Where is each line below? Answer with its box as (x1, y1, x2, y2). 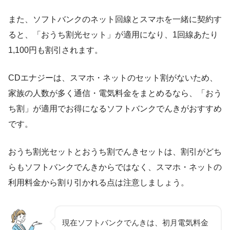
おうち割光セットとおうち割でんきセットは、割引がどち (8, 147, 222, 157)
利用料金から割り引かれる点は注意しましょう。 (8, 178, 189, 187)
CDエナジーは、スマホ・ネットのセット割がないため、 (8, 73, 218, 83)
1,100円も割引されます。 (8, 46, 103, 55)
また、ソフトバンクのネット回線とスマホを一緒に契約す (8, 15, 222, 24)
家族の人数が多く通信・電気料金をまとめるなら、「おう (8, 89, 222, 98)
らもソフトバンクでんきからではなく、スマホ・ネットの (8, 163, 222, 172)
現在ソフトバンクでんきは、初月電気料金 (62, 218, 208, 227)
